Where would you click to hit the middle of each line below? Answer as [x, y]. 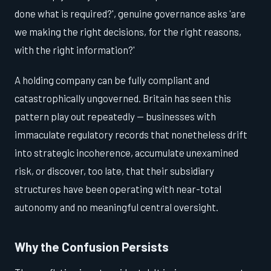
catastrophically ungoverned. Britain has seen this [123, 98]
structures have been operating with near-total [118, 188]
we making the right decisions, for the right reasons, [128, 31]
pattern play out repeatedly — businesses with [115, 116]
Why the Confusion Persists [92, 246]
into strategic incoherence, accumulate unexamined [126, 152]
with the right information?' [75, 49]
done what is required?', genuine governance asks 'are [130, 13]
